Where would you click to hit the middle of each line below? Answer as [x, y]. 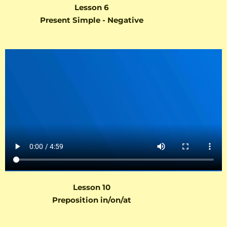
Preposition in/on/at [92, 200]
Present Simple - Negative [92, 20]
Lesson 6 [92, 7]
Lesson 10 [92, 187]
